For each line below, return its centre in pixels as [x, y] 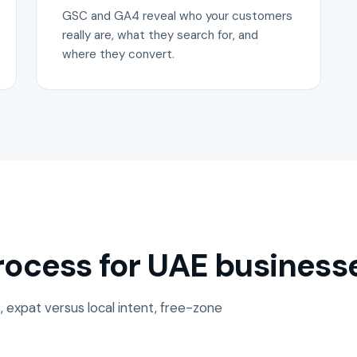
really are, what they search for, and [161, 35]
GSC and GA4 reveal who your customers [178, 16]
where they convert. [119, 54]
